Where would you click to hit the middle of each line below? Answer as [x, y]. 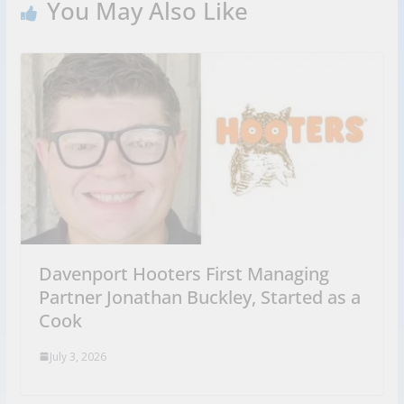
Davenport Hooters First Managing [184, 273]
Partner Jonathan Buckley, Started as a [199, 297]
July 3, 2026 [78, 356]
